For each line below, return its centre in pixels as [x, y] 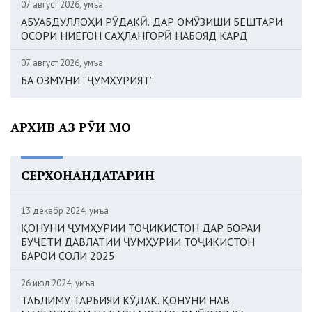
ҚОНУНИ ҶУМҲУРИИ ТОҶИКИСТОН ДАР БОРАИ [141, 227]
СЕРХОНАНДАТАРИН [88, 174]
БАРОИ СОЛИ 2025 [68, 255]
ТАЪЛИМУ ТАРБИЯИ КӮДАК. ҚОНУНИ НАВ [125, 300]
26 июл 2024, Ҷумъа [58, 283]
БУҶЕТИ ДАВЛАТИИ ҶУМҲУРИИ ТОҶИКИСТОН [138, 241]
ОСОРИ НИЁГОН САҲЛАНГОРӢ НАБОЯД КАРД [134, 35]
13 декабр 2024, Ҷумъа [65, 210]
